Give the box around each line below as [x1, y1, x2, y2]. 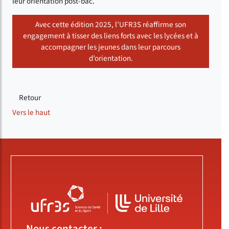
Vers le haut [12, 106, 50, 118]
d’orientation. [88, 52, 133, 64]
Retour [19, 91, 41, 103]
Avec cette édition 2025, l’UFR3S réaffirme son [35, 18, 186, 30]
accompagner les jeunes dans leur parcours [41, 41, 180, 53]
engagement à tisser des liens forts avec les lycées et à [23, 30, 198, 41]
